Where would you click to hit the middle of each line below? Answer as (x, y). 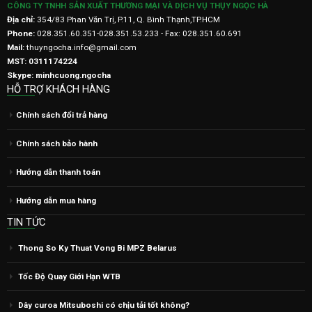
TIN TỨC (26, 227)
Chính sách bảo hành (57, 148)
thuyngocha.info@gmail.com (81, 52)
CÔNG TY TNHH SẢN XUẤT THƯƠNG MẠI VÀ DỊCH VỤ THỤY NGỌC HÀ (138, 10)
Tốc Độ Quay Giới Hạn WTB (69, 281)
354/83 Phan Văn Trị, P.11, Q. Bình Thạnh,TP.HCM (128, 24)
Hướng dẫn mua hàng (56, 205)
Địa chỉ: (22, 24)
